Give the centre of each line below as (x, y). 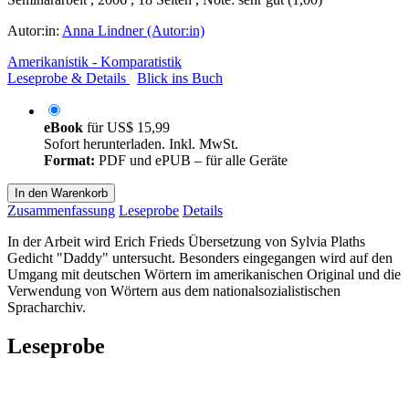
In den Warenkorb (61, 193)
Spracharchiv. (47, 307)
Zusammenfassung (61, 210)
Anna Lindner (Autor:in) (133, 30)
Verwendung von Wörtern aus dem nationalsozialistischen (174, 290)
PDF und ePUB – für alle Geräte (191, 160)
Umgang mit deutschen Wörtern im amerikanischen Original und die (204, 274)
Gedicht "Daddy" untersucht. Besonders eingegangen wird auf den (200, 257)
